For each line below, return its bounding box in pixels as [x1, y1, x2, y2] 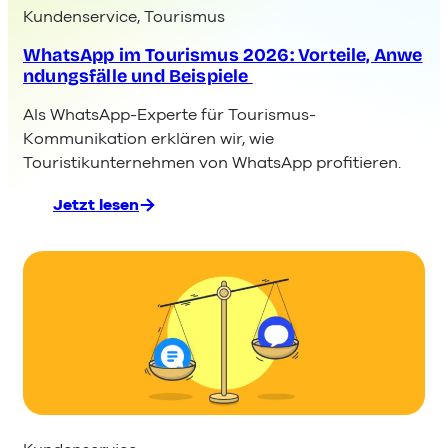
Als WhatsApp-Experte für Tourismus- [23, 104, 316, 127]
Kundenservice [23, 6, 137, 29]
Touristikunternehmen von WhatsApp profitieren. [23, 152, 401, 175]
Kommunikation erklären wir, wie [23, 128, 274, 151]
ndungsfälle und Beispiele [23, 65, 253, 88]
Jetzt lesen [53, 193, 139, 216]
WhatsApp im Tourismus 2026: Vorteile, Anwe [23, 44, 423, 67]
